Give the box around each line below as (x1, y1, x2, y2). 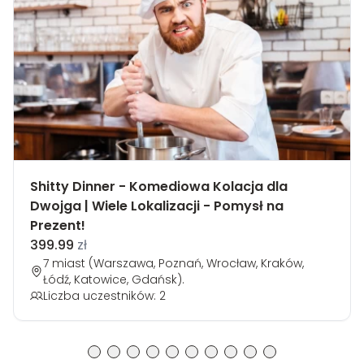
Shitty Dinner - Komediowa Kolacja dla (30, 177, 288, 197)
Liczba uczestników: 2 (43, 288, 166, 305)
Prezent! (30, 216, 85, 236)
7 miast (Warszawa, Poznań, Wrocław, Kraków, (43, 255, 304, 272)
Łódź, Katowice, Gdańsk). (43, 271, 184, 288)
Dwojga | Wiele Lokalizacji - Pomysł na (30, 197, 284, 216)
